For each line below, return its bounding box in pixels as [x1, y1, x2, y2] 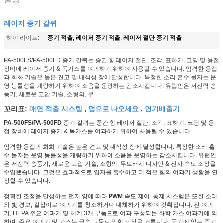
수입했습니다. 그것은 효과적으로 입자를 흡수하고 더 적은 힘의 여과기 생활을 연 [4, 168, 218, 176]
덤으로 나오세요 [88, 103, 139, 113]
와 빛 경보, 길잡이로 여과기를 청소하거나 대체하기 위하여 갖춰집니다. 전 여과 [4, 201, 213, 208]
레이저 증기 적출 [76, 32, 120, 42]
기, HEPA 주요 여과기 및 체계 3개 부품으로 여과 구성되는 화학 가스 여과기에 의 [4, 209, 217, 217]
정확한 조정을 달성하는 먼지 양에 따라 [4, 192, 109, 200]
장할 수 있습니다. [4, 177, 50, 184]
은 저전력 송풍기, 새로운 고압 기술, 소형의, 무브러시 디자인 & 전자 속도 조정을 [4, 160, 216, 167]
